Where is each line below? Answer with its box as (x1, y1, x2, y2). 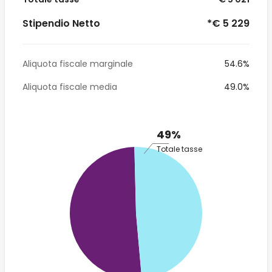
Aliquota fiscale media (22, 81, 117, 93)
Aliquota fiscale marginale (22, 58, 133, 70)
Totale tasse (157, 143, 202, 154)
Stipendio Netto (22, 16, 100, 30)
